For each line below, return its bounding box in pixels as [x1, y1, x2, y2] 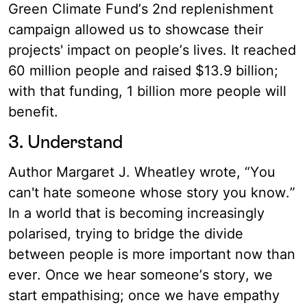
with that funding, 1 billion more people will [8, 83, 286, 100]
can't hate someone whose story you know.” [8, 184, 295, 201]
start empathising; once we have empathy [8, 287, 280, 304]
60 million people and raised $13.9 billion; [8, 62, 278, 79]
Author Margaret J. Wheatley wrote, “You [8, 164, 275, 181]
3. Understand [8, 132, 127, 153]
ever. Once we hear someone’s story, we [8, 267, 273, 284]
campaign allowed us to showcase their [8, 21, 263, 38]
